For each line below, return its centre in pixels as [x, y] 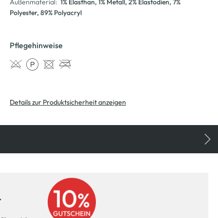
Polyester [23, 12]
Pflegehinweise [36, 45]
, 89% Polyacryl [59, 12]
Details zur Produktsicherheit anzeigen [68, 102]
